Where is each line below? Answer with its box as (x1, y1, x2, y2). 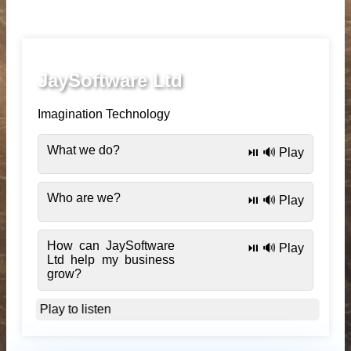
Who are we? (47, 190, 121, 204)
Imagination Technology (38, 107, 170, 121)
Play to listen (41, 302, 113, 316)
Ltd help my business (47, 252, 175, 266)
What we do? (47, 143, 120, 157)
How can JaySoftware (47, 238, 175, 252)
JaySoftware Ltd (38, 69, 183, 91)
